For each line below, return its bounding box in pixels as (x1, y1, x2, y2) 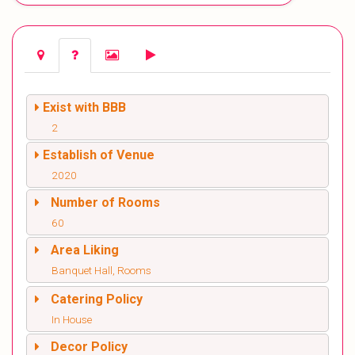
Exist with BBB (43, 100, 126, 116)
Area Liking (51, 242, 119, 258)
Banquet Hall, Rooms (52, 264, 151, 277)
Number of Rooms (51, 195, 160, 211)
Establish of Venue (43, 147, 155, 163)
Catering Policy (51, 292, 143, 307)
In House (52, 313, 92, 326)
